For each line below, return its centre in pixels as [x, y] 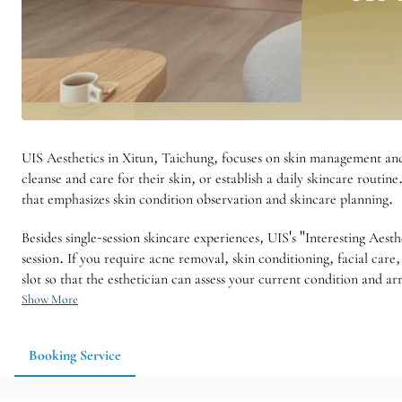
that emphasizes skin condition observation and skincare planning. [207, 199]
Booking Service [75, 355]
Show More [50, 299]
